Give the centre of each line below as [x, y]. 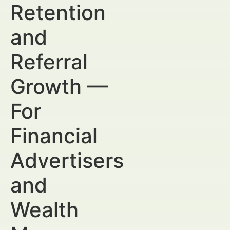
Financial [54, 136]
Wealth [44, 210]
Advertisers [67, 160]
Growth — [59, 87]
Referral [49, 62]
